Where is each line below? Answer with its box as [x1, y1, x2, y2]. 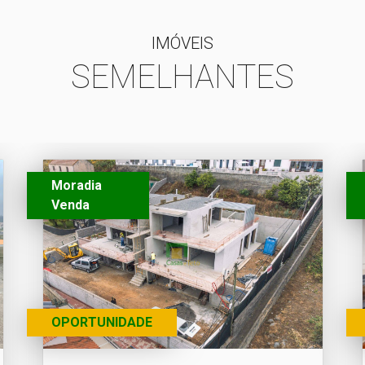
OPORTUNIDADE [51, 314, 152, 330]
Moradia [51, 178, 102, 193]
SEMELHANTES [71, 58, 294, 96]
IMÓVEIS [152, 33, 213, 53]
